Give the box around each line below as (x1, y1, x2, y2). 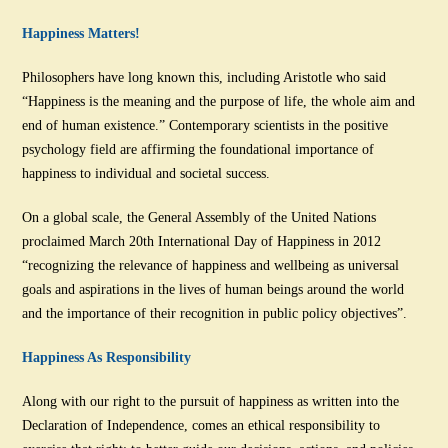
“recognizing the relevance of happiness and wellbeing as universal (22, 257, 400, 273)
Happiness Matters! (22, 25, 141, 41)
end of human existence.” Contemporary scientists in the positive (22, 117, 389, 133)
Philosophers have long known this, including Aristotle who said (22, 69, 387, 85)
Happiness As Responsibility (22, 349, 192, 365)
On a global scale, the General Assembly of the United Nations (22, 209, 377, 225)
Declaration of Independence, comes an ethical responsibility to (22, 417, 381, 433)
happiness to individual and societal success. (22, 165, 271, 181)
